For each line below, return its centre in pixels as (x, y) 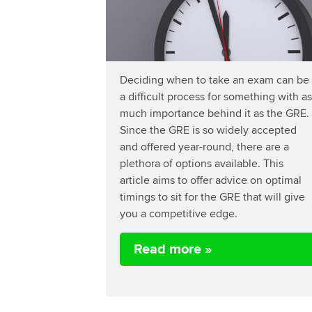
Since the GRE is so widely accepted (208, 130)
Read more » (173, 249)
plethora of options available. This (202, 163)
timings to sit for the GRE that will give (212, 196)
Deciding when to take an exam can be (214, 79)
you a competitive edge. (179, 213)
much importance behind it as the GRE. (214, 113)
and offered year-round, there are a (204, 146)
